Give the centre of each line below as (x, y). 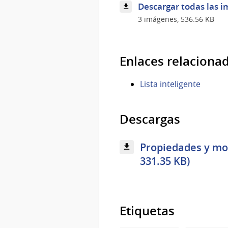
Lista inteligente (170, 84)
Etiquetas (147, 210)
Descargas (150, 119)
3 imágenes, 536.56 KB (176, 19)
